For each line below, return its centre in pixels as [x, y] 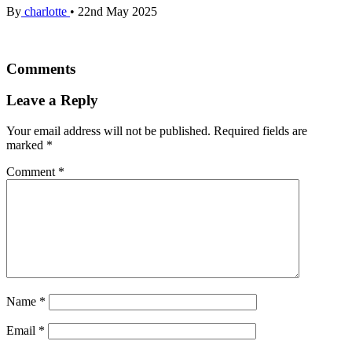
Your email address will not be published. [108, 131]
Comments [41, 68]
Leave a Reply [52, 101]
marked [26, 145]
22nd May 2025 [116, 12]
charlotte [46, 12]
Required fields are [260, 131]
